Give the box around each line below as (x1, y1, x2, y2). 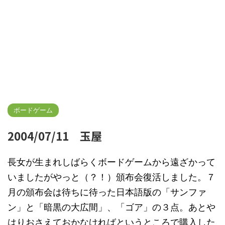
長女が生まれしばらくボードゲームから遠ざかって (8, 157, 215, 167)
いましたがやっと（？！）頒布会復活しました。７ (8, 172, 215, 182)
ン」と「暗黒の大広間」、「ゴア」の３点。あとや (8, 202, 215, 212)
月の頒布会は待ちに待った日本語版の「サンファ (8, 187, 206, 197)
